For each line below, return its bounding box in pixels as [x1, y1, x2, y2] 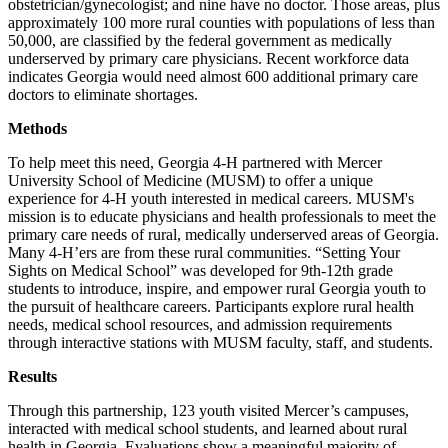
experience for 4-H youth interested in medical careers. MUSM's [8, 189, 414, 207]
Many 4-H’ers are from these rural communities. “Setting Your [8, 243, 400, 261]
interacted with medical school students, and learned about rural [8, 419, 407, 437]
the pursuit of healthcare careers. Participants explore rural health [8, 297, 414, 315]
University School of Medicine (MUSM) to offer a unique [8, 171, 373, 189]
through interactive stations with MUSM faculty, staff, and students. [8, 333, 433, 351]
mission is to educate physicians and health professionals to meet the [8, 207, 436, 225]
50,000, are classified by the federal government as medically [8, 31, 392, 49]
